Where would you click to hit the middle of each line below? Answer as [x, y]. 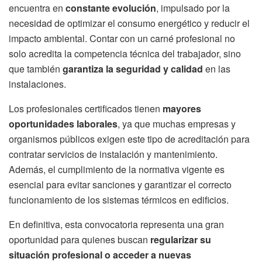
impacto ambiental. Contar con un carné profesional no [122, 39]
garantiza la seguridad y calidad [133, 69]
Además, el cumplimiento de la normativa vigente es [117, 170]
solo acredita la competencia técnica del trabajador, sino [125, 54]
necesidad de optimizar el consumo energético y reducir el [129, 23]
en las [217, 69]
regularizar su [181, 240]
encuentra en [37, 8]
